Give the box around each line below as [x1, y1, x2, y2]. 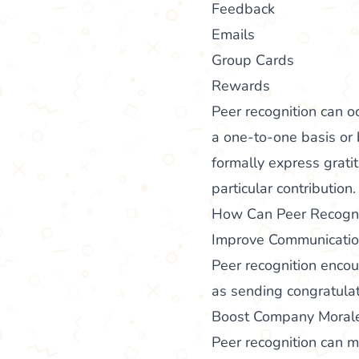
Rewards [212, 75, 270, 95]
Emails [212, 24, 255, 44]
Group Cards [212, 50, 294, 70]
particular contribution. [212, 178, 356, 198]
